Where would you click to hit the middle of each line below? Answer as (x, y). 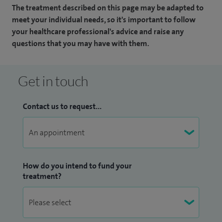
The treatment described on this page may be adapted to (108, 7)
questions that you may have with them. (81, 43)
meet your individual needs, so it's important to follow (104, 19)
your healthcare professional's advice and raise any (98, 31)
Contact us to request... (62, 106)
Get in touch (53, 81)
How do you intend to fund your (77, 166)
